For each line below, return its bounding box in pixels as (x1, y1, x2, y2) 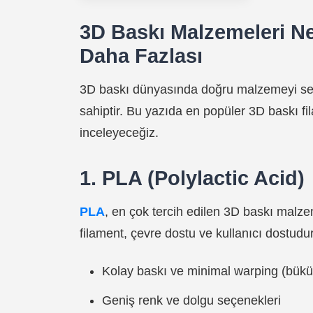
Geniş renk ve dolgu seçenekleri (102, 293, 281, 308)
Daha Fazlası (80, 45, 203, 68)
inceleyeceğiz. (80, 126, 159, 140)
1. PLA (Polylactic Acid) (80, 167, 305, 190)
